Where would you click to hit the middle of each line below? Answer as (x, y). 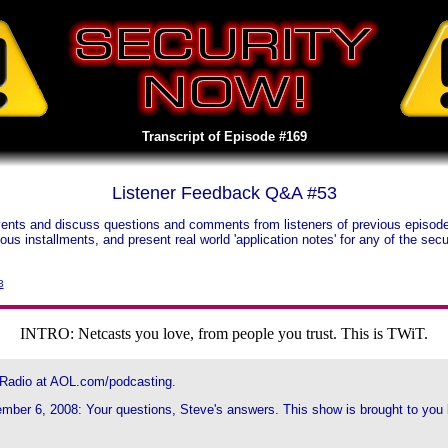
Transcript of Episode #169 (224, 136)
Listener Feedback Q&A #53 (224, 193)
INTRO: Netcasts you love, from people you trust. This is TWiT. (224, 333)
